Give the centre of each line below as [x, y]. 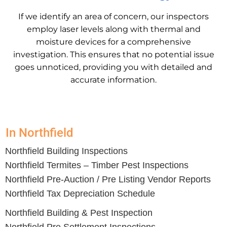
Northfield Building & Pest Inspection [79, 213]
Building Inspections [86, 151]
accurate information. [113, 80]
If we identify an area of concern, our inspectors [113, 17]
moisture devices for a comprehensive [113, 42]
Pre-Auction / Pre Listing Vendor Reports [127, 180]
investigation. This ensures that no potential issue [113, 55]
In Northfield [40, 133]
